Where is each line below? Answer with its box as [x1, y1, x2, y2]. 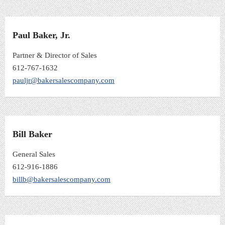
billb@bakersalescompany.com [13, 175, 110, 183]
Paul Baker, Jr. [13, 30, 70, 40]
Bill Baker [13, 129, 52, 140]
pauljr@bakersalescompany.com [13, 76, 115, 84]
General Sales [13, 150, 55, 158]
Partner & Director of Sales [13, 51, 97, 59]
